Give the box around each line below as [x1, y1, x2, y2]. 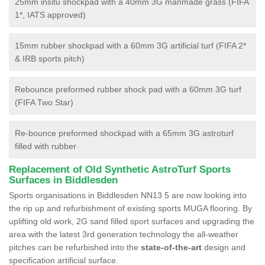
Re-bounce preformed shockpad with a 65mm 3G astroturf [15, 128, 234, 138]
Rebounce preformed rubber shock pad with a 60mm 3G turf [15, 84, 241, 94]
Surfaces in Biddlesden [9, 174, 118, 186]
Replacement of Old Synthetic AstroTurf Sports [9, 163, 231, 175]
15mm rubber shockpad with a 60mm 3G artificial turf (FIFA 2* [15, 40, 246, 50]
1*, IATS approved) [15, 9, 86, 20]
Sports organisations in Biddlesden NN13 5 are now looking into [9, 190, 247, 200]
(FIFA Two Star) [15, 97, 73, 107]
